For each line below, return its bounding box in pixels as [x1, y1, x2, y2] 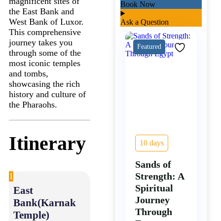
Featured [137, 43, 162, 51]
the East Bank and [9, 6, 74, 16]
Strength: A [135, 171, 184, 182]
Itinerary [9, 132, 86, 154]
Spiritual [135, 183, 174, 194]
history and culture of [9, 89, 86, 99]
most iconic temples [9, 58, 80, 68]
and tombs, [9, 68, 48, 78]
